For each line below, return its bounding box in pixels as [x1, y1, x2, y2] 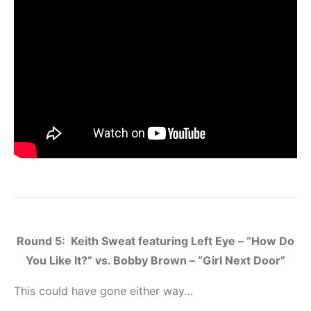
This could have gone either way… [14, 284, 193, 299]
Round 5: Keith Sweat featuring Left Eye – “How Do [17, 234, 294, 249]
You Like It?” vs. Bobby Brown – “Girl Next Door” [26, 253, 285, 268]
